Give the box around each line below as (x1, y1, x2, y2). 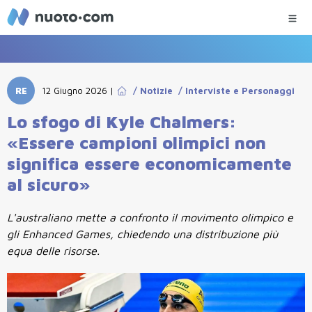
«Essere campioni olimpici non (7, 132, 266, 153)
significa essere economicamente (7, 153, 292, 173)
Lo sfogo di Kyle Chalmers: (7, 111, 237, 132)
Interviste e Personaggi (185, 85, 295, 96)
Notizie (140, 85, 173, 96)
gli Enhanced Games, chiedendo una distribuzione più (7, 228, 278, 240)
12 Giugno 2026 (42, 85, 107, 96)
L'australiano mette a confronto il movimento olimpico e (7, 211, 293, 224)
